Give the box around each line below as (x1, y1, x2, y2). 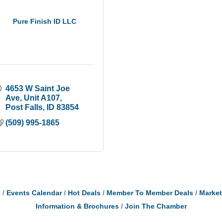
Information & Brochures (35, 202, 119, 210)
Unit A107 (24, 93, 60, 102)
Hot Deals (67, 189, 101, 197)
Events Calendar (6, 189, 62, 197)
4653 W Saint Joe (5, 84, 70, 93)
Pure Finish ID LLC (12, 17, 76, 25)
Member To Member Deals (106, 189, 193, 197)
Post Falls (5, 103, 43, 111)
